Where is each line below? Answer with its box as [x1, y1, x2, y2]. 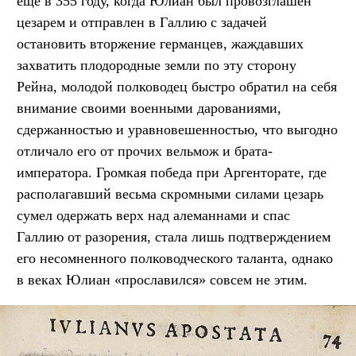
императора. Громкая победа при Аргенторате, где [17, 164, 327, 180]
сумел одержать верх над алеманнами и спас [17, 207, 290, 223]
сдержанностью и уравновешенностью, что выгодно [17, 121, 338, 137]
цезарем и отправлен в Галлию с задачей [17, 14, 267, 30]
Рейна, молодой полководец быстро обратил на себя [17, 78, 337, 95]
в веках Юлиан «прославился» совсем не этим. [17, 271, 308, 288]
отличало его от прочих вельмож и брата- [17, 142, 273, 159]
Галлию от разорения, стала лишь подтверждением [17, 228, 331, 245]
